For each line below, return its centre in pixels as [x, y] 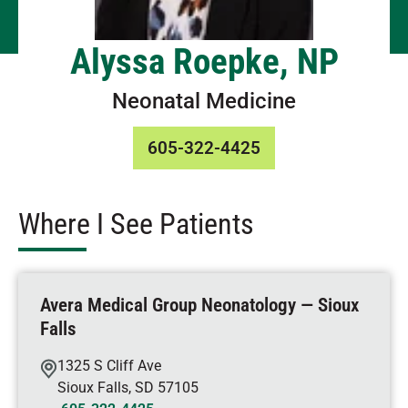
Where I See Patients [136, 224]
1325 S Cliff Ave [109, 366]
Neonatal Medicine [204, 101]
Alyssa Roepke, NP [204, 62]
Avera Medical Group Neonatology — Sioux [199, 305]
